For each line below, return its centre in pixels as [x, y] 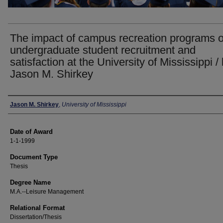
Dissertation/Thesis [36, 217]
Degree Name [30, 182]
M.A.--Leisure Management [47, 192]
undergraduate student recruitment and [103, 50]
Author [22, 105]
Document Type [34, 157]
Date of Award [31, 132]
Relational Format [37, 208]
